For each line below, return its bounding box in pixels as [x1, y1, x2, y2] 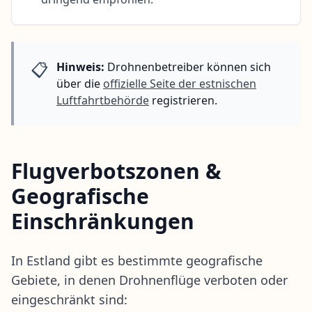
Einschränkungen [11, 206, 194, 235]
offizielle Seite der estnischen [103, 75, 256, 91]
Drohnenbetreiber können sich [104, 58, 271, 75]
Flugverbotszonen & [11, 156, 221, 185]
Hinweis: [56, 58, 104, 75]
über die [56, 75, 103, 91]
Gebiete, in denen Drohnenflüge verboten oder [11, 271, 288, 288]
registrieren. [149, 92, 217, 108]
